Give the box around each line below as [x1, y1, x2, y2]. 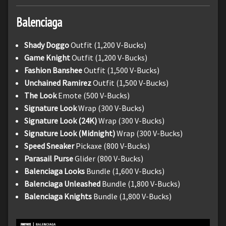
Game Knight [24, 52, 72, 63]
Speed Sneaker [24, 140, 74, 151]
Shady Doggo [24, 39, 71, 50]
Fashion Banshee [24, 65, 84, 75]
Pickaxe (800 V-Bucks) [74, 140, 150, 151]
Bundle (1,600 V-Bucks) [85, 165, 164, 176]
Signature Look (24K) [24, 115, 97, 126]
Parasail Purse [24, 153, 73, 163]
